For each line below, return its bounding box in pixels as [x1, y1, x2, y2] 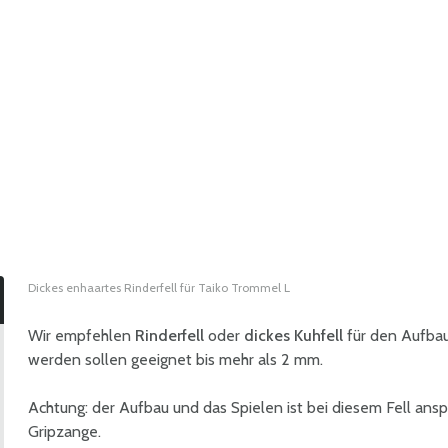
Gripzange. [28, 422, 101, 441]
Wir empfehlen [28, 326, 135, 345]
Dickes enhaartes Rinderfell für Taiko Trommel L [28, 280, 290, 295]
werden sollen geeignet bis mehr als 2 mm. [28, 350, 323, 369]
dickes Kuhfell [244, 326, 343, 345]
